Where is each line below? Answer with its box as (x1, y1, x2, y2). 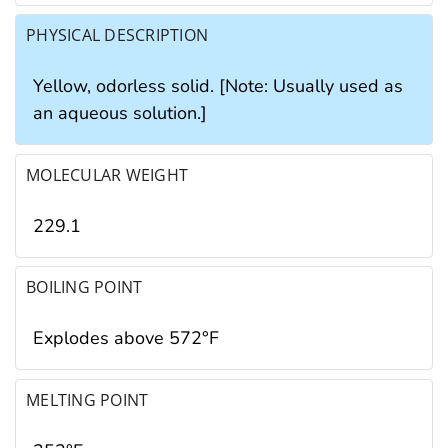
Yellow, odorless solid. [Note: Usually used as (33, 74, 403, 99)
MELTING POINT (26, 388, 149, 411)
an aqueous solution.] (33, 101, 207, 126)
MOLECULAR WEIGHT (26, 163, 189, 186)
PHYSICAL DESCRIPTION (26, 24, 209, 47)
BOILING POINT (26, 276, 143, 299)
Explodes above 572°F (33, 326, 219, 351)
